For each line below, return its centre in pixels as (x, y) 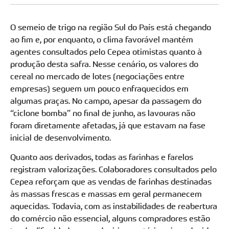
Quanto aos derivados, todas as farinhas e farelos (102, 157)
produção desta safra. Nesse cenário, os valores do (104, 64)
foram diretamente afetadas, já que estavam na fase (108, 125)
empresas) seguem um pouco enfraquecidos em (99, 88)
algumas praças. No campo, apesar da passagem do (106, 101)
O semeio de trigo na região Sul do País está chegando (111, 27)
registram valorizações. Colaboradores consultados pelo (113, 169)
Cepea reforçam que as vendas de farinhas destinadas (111, 182)
